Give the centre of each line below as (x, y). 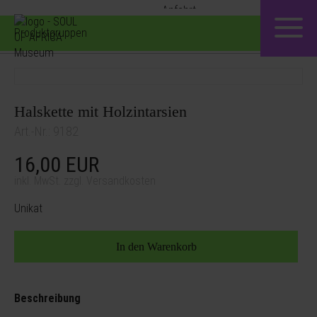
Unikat (28, 209)
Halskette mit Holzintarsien (100, 112)
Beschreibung (47, 299)
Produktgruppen (51, 33)
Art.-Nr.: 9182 (46, 132)
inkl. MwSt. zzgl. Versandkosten (85, 181)
